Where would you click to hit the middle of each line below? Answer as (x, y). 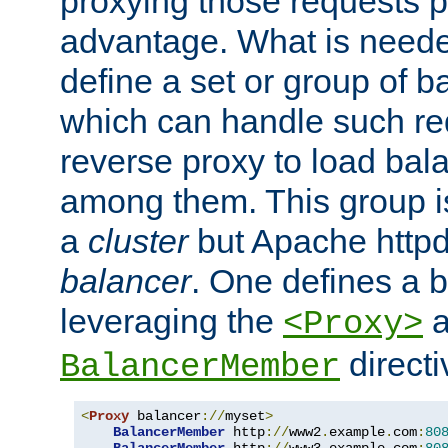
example (357, 432)
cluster (138, 241)
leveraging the (171, 321)
